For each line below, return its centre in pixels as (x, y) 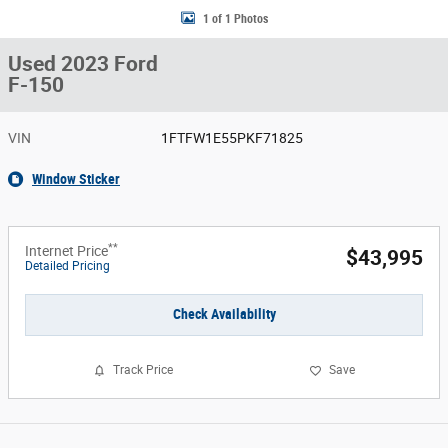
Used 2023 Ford (83, 64)
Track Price (143, 370)
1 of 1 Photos (235, 18)
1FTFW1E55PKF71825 (232, 138)
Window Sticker (76, 179)
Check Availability (224, 314)
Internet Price (66, 251)
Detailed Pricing (67, 266)
